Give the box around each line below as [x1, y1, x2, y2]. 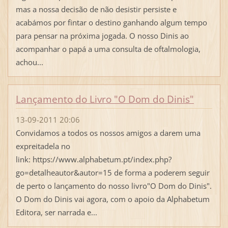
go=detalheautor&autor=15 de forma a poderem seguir [15, 167, 210, 178]
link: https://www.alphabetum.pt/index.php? [15, 154, 172, 165]
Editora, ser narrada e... [15, 207, 97, 218]
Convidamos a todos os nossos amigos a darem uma [15, 128, 201, 138]
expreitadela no [15, 141, 70, 152]
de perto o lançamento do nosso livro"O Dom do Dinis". [15, 181, 212, 191]
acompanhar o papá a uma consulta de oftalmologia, [15, 44, 201, 54]
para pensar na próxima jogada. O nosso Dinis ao [15, 31, 189, 41]
